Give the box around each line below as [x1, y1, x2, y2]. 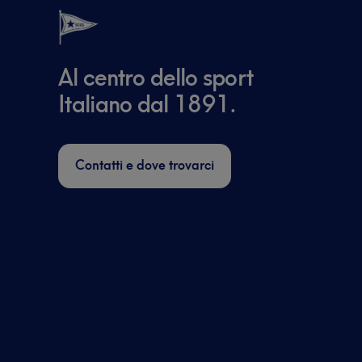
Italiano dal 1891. [58, 90, 237, 118]
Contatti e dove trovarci [75, 158, 215, 174]
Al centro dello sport [58, 63, 254, 91]
